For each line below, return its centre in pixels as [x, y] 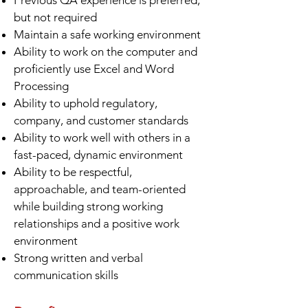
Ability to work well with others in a [102, 137]
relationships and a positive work [97, 223]
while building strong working [88, 206]
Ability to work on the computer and [106, 52]
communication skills [66, 275]
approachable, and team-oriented [100, 189]
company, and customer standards [101, 120]
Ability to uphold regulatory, [86, 103]
